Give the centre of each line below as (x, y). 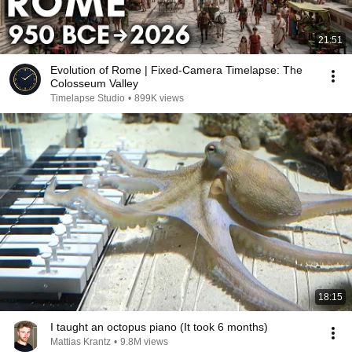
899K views (159, 98)
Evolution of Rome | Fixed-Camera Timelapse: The (176, 70)
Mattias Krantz (81, 342)
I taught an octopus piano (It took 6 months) (159, 327)
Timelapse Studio (88, 98)
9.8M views (144, 342)
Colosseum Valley (94, 83)
